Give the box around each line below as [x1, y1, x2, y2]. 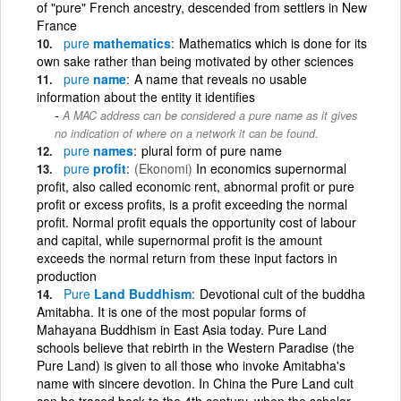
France [37, 15, 77, 34]
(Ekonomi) [134, 158, 192, 177]
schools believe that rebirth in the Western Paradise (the [37, 337, 354, 356]
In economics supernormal [192, 158, 346, 177]
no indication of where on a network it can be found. [55, 124, 319, 141]
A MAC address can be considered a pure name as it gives [63, 107, 357, 124]
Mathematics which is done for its [179, 33, 367, 52]
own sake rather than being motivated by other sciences [37, 51, 354, 70]
